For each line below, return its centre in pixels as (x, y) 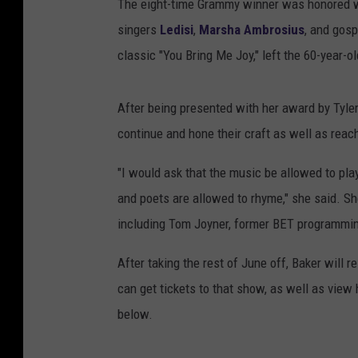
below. (135, 314)
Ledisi (177, 29)
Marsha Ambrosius (252, 29)
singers (139, 29)
